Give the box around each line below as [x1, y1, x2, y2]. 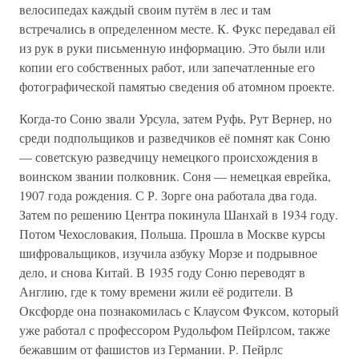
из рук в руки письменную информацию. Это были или [19, 39, 325, 56]
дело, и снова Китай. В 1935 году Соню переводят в [19, 264, 305, 280]
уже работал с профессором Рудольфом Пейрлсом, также [19, 321, 330, 338]
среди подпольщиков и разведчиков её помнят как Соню [19, 129, 330, 146]
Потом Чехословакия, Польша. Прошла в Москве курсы [19, 225, 325, 242]
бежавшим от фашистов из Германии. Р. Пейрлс [19, 341, 283, 357]
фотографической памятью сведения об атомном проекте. [19, 78, 335, 95]
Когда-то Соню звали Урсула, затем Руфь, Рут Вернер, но [19, 110, 332, 127]
